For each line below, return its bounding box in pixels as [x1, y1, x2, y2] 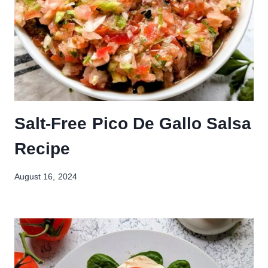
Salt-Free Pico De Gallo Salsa [14, 114, 252, 133]
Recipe [14, 139, 71, 159]
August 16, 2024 [14, 172, 77, 181]
